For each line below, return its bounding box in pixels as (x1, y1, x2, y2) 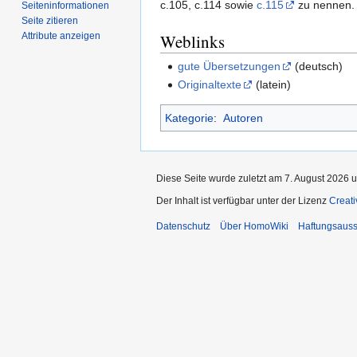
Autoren (222, 112, 263, 125)
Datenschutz (156, 221, 210, 233)
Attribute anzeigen (22, 29, 101, 41)
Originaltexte (178, 78, 242, 92)
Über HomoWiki (220, 221, 288, 233)
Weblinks (160, 29, 225, 53)
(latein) (253, 78, 292, 92)
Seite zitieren (22, 14, 79, 26)
